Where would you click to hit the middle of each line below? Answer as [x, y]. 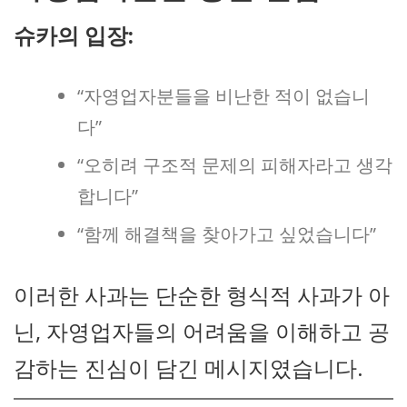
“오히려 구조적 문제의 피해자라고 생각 [235, 164]
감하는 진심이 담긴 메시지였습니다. [189, 367]
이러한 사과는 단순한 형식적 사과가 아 [202, 294]
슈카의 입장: [74, 35]
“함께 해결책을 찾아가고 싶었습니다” [227, 233]
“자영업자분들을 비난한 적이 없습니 [223, 95]
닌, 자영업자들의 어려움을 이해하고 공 [202, 331]
